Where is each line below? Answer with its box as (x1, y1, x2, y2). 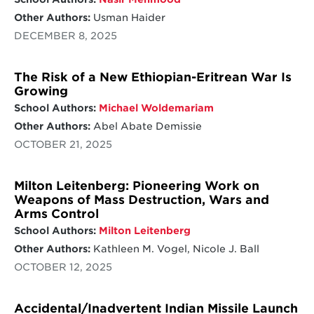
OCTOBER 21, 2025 (13, 138, 112, 150)
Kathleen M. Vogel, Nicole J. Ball (90, 243, 259, 255)
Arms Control (13, 207, 99, 221)
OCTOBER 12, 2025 (13, 261, 112, 273)
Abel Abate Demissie (90, 120, 202, 132)
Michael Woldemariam (98, 102, 214, 114)
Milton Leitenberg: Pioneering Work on (13, 179, 259, 193)
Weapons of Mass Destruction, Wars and (13, 193, 269, 207)
